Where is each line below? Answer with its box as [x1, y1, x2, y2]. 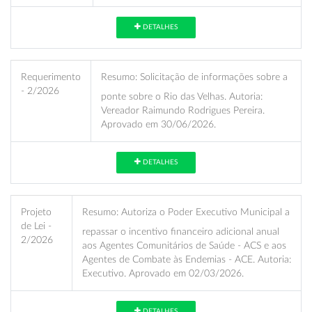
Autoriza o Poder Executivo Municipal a [118, 206, 290, 217]
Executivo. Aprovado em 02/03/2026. [82, 267, 244, 279]
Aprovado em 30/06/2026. [101, 118, 216, 130]
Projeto [21, 206, 52, 217]
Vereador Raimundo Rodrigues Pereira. [101, 104, 265, 116]
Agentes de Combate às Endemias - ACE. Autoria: [82, 253, 291, 265]
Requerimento [21, 71, 81, 82]
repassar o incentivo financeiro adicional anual [82, 226, 279, 237]
